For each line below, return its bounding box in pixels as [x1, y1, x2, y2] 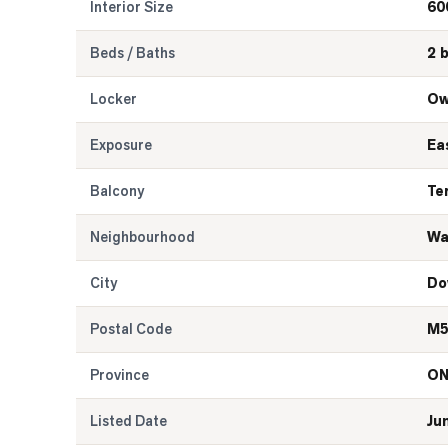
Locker [90, 90, 137, 108]
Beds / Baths [90, 44, 175, 62]
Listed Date [90, 412, 167, 430]
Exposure [90, 136, 152, 154]
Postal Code [90, 320, 172, 338]
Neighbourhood [90, 228, 195, 246]
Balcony [90, 182, 144, 200]
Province [90, 366, 149, 384]
